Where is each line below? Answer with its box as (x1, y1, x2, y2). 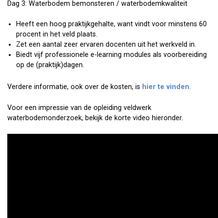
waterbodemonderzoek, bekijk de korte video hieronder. (7, 113, 183, 122)
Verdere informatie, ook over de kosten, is (7, 83, 142, 91)
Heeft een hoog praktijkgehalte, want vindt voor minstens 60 (16, 20, 207, 29)
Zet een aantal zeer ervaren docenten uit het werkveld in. (16, 40, 196, 49)
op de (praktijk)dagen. (16, 61, 84, 70)
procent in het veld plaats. (16, 30, 97, 39)
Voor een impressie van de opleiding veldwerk (7, 103, 151, 112)
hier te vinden (142, 83, 189, 91)
